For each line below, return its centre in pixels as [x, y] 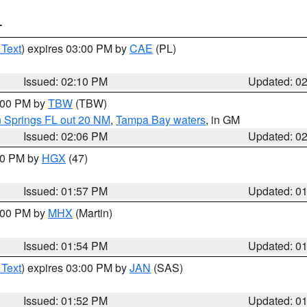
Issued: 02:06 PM [66, 136]
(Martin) [93, 213]
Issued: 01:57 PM [66, 191]
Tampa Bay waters [161, 120]
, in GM [223, 120]
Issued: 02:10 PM [66, 81]
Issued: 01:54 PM [66, 246]
